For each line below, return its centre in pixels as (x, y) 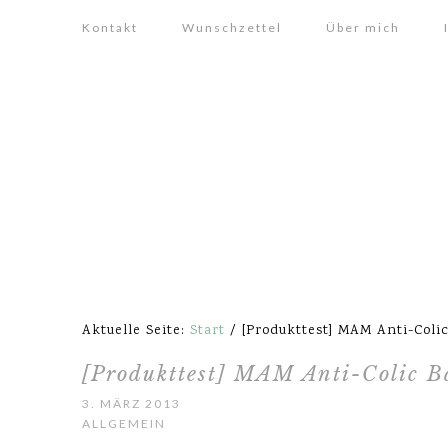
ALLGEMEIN (124, 423)
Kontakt (110, 27)
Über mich (363, 27)
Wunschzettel (232, 27)
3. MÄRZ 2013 (131, 403)
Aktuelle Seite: (136, 331)
